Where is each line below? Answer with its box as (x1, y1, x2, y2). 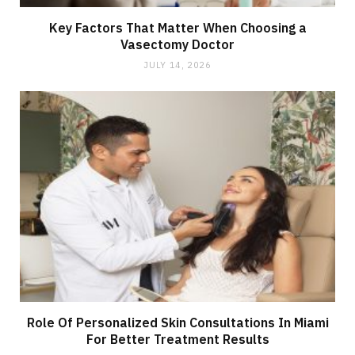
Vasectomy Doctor (120, 36, 235, 53)
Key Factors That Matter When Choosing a (48, 20, 307, 36)
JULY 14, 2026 (143, 59, 212, 71)
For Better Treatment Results (86, 330, 269, 347)
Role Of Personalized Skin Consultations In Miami (26, 314, 329, 330)
